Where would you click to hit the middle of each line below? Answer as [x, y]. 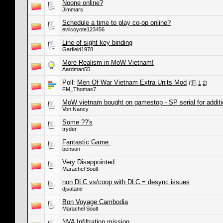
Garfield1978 [78, 49]
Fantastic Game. [86, 142]
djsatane [72, 189]
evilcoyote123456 [83, 29]
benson [71, 149]
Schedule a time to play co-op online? [116, 23]
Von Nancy [75, 109]
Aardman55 [76, 69]
